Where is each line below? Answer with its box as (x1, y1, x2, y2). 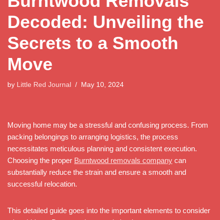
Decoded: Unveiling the (7, 11, 204, 32)
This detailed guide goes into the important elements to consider (7, 206, 210, 215)
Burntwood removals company (74, 156, 172, 165)
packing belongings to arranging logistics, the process (7, 132, 178, 141)
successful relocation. (7, 179, 77, 188)
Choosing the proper (7, 156, 74, 165)
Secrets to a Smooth (7, 32, 178, 53)
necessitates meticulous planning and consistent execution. (7, 144, 197, 153)
